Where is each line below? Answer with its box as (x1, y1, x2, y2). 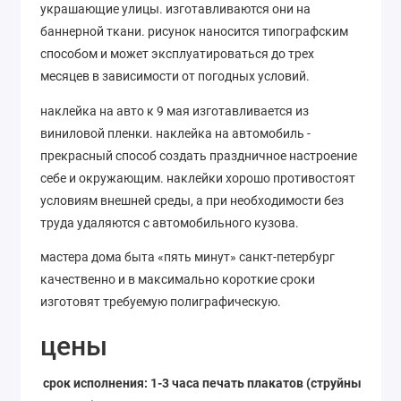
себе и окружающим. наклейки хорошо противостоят (40, 170, 355, 185)
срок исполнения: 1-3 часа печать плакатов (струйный (43, 376, 369, 391)
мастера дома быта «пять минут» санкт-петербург (40, 250, 335, 265)
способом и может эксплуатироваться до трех (40, 47, 314, 62)
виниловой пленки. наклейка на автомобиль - (40, 125, 311, 141)
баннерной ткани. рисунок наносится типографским (40, 24, 348, 39)
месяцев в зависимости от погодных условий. (40, 69, 310, 84)
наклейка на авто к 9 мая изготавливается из (40, 103, 309, 118)
